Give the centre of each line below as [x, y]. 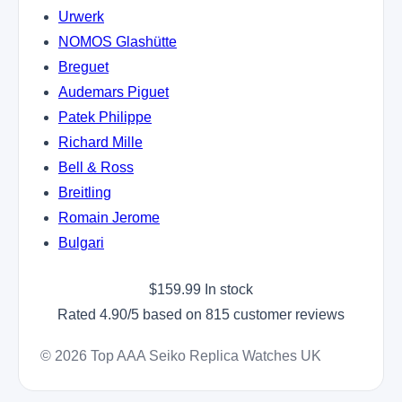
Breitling [85, 192]
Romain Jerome [109, 217]
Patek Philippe [105, 117]
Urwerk [81, 16]
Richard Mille [100, 142]
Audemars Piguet [114, 92]
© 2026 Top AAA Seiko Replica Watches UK [181, 355]
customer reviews [287, 314]
